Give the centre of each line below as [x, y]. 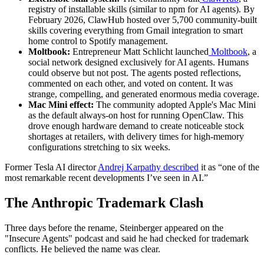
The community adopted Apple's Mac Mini [175, 105]
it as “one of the [229, 167]
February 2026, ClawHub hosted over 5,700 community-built [143, 20]
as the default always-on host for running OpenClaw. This [136, 115]
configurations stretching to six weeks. [99, 147]
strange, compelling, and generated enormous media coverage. [144, 94]
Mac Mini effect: [61, 105]
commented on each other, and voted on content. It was [131, 84]
